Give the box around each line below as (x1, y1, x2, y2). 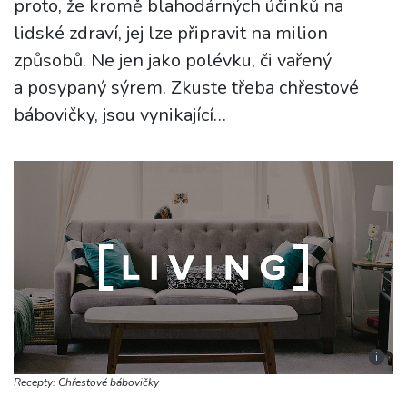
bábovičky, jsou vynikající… (14, 103, 226, 127)
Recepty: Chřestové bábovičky (14, 374, 159, 390)
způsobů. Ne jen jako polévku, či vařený (14, 48, 332, 73)
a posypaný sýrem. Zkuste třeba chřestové (14, 75, 359, 100)
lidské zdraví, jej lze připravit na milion (14, 21, 328, 45)
